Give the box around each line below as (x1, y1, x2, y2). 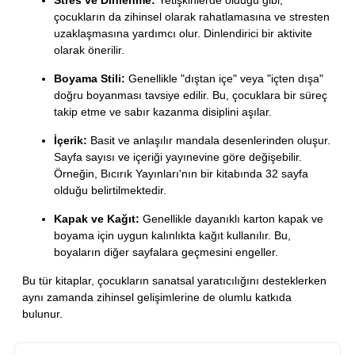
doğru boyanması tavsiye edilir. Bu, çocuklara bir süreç (54, 89, 327, 102)
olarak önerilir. (54, 44, 124, 57)
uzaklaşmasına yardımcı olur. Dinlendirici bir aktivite (54, 27, 312, 40)
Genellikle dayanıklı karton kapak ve (139, 212, 323, 226)
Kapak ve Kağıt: (54, 212, 139, 226)
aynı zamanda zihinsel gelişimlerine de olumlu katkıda (22, 291, 292, 304)
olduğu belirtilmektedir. (54, 184, 166, 197)
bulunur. (22, 307, 63, 321)
